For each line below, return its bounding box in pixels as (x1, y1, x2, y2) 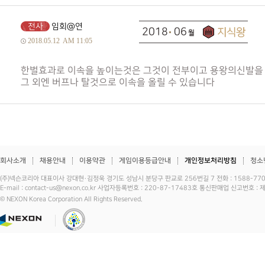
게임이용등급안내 (119, 157, 171, 164)
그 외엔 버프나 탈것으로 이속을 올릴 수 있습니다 (21, 77, 215, 88)
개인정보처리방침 (185, 157, 237, 164)
